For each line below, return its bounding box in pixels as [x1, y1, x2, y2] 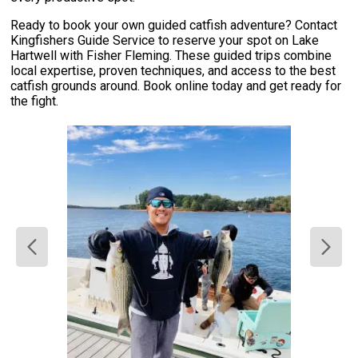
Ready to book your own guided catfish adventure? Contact [10, 18, 338, 34]
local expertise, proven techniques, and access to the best [10, 63, 336, 79]
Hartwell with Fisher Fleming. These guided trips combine [10, 48, 332, 64]
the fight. [10, 93, 59, 109]
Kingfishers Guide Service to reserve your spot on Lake [10, 33, 320, 49]
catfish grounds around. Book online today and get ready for [10, 78, 342, 94]
